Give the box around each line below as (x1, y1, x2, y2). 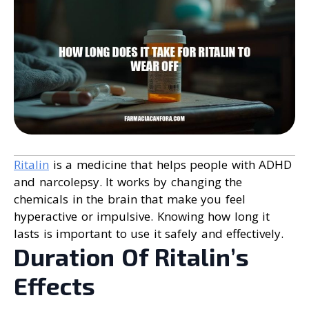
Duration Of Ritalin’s (14, 242, 249, 272)
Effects (14, 271, 95, 301)
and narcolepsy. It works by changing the (14, 174, 242, 190)
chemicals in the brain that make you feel (14, 191, 246, 208)
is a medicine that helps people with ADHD (49, 157, 292, 173)
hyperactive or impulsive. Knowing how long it (14, 208, 270, 225)
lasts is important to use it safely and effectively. (14, 226, 283, 242)
